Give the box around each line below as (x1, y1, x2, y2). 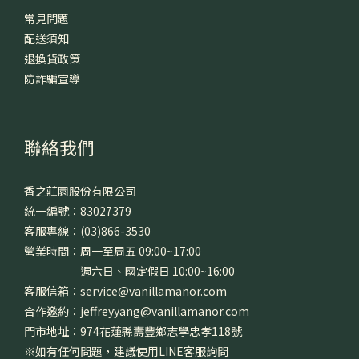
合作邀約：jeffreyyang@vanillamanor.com (24, 302, 249, 319)
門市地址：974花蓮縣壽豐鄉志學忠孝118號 (24, 322, 242, 339)
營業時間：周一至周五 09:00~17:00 (24, 242, 201, 259)
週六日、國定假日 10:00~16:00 (24, 262, 235, 279)
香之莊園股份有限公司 (24, 182, 136, 199)
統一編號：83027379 (24, 202, 131, 219)
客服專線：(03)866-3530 (24, 222, 151, 239)
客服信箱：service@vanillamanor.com (24, 282, 227, 299)
